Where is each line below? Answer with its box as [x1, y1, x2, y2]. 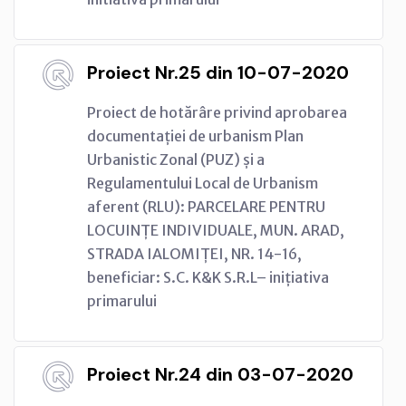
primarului [87, 291, 157, 310]
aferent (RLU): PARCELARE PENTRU [87, 197, 325, 216]
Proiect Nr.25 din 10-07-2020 [87, 60, 349, 84]
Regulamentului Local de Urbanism [87, 173, 318, 192]
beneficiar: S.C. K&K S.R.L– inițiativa [87, 267, 329, 286]
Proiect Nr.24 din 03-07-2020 [87, 362, 353, 386]
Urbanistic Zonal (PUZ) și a [87, 150, 265, 169]
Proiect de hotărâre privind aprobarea [87, 102, 347, 121]
